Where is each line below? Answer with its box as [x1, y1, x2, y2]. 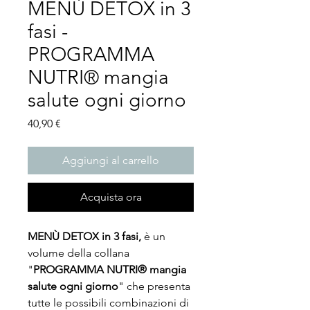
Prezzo [60, 116, 93, 129]
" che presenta [118, 280, 190, 293]
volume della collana [28, 246, 129, 259]
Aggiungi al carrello [62, 154, 159, 167]
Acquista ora [80, 190, 142, 203]
